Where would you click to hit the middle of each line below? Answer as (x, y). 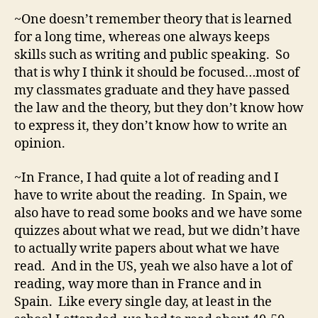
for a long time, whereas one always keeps (142, 38)
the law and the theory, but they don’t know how (159, 109)
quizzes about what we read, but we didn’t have (157, 231)
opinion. (40, 144)
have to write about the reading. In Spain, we (151, 195)
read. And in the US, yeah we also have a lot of (153, 266)
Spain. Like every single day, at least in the (143, 302)
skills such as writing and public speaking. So (152, 55)
